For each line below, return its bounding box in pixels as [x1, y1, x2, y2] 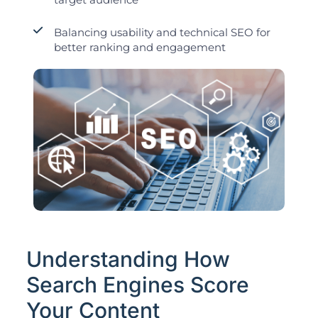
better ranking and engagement [53, 40, 226, 55]
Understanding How [26, 246, 230, 272]
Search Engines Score [26, 271, 249, 297]
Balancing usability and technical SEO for [53, 26, 270, 40]
